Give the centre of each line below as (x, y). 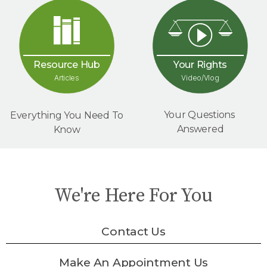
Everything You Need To (67, 116)
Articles (67, 78)
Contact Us (133, 232)
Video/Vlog (200, 78)
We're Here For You (133, 196)
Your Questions (200, 115)
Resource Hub (67, 65)
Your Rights (200, 65)
